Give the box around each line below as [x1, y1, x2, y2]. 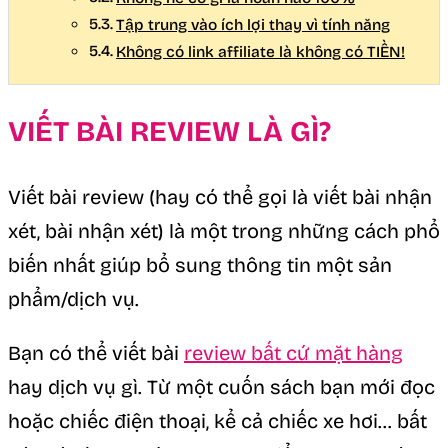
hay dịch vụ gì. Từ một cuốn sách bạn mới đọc [8, 374, 435, 399]
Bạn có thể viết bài [8, 340, 184, 365]
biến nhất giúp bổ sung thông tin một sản [8, 252, 392, 277]
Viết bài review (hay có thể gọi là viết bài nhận [8, 184, 432, 209]
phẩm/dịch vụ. [8, 286, 139, 311]
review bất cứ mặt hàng [184, 340, 403, 365]
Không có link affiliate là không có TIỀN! [116, 42, 406, 61]
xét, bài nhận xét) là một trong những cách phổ [8, 218, 440, 243]
